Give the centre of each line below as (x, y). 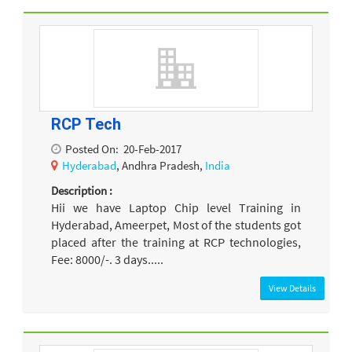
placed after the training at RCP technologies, (176, 242)
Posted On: (92, 149)
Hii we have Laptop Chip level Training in (176, 207)
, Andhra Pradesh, (161, 166)
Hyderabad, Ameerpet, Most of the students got (176, 224)
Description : (82, 190)
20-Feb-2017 (152, 149)
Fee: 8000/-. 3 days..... (107, 259)
